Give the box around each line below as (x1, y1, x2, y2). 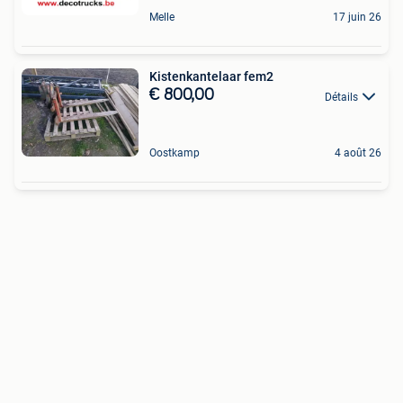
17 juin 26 (333, 11, 381, 24)
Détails (325, 90, 358, 103)
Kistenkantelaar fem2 (149, 69, 273, 85)
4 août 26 (335, 147, 381, 160)
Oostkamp (149, 147, 200, 160)
